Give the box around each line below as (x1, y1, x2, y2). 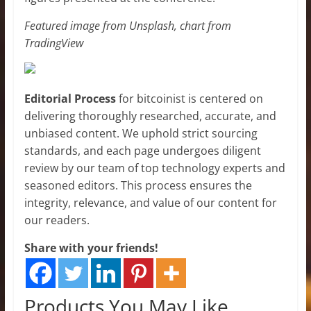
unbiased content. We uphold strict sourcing (24, 125, 258, 141)
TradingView (24, 35, 83, 51)
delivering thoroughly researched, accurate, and (24, 108, 276, 124)
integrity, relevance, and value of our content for (24, 194, 277, 210)
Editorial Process (24, 90, 116, 106)
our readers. (24, 212, 90, 228)
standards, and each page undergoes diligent (24, 142, 261, 158)
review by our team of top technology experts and (24, 160, 285, 176)
